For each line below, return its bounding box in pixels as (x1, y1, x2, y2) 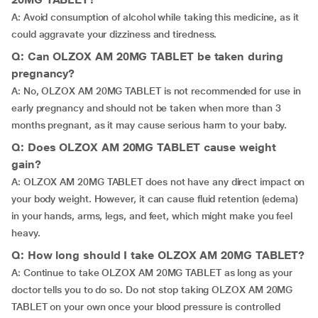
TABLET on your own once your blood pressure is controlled (11, 301, 280, 312)
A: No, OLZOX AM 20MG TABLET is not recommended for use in (11, 85, 301, 97)
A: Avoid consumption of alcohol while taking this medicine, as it (11, 11, 299, 23)
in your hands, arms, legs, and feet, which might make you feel (11, 210, 293, 221)
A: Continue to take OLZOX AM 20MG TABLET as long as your (11, 267, 292, 278)
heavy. (11, 227, 43, 238)
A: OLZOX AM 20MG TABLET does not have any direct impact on (11, 176, 305, 187)
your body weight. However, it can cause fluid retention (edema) (11, 193, 298, 204)
